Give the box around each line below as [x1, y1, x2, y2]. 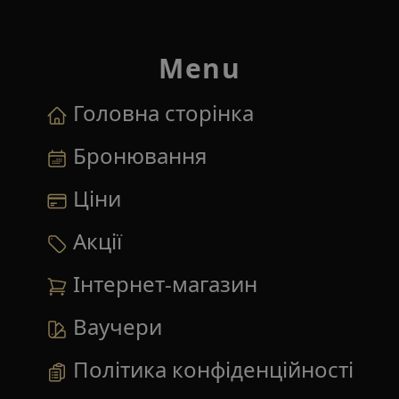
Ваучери [72, 312, 162, 341]
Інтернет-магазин [72, 269, 257, 298]
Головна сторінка [72, 98, 254, 127]
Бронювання [72, 141, 207, 170]
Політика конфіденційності [72, 354, 354, 384]
